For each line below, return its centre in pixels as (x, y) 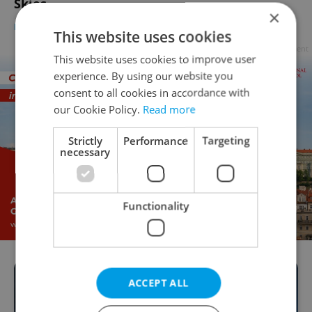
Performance (156, 140)
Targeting (226, 140)
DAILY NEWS (41, 26)
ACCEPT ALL (158, 282)
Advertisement (282, 48)
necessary (85, 151)
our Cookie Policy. (99, 109)
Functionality (156, 205)
